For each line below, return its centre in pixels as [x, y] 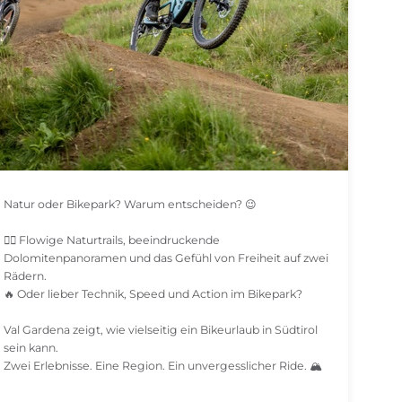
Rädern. [26, 276]
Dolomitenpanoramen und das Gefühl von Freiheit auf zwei [166, 258]
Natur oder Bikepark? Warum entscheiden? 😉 [131, 204]
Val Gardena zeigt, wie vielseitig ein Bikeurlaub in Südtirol [161, 330]
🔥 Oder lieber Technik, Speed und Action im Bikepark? [153, 294]
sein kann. [31, 348]
